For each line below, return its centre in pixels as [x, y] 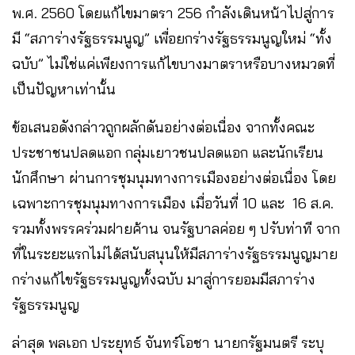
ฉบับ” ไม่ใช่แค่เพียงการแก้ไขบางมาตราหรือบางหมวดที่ [174, 64]
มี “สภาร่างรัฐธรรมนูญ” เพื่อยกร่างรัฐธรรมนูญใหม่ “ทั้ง [172, 39]
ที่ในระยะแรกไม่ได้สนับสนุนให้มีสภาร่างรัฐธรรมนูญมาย [175, 254]
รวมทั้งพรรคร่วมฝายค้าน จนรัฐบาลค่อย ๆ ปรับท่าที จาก [176, 229]
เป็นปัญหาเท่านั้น [64, 90]
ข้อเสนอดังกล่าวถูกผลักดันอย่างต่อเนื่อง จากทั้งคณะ [163, 128]
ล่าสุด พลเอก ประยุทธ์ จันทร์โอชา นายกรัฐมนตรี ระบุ [168, 343]
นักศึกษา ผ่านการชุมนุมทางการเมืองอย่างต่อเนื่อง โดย [174, 178]
